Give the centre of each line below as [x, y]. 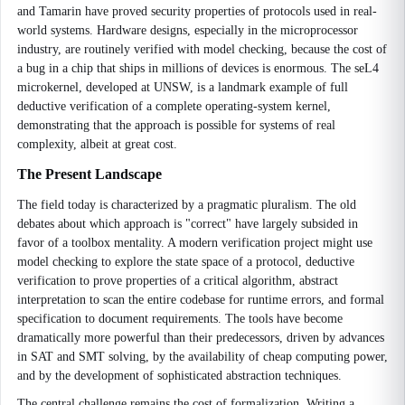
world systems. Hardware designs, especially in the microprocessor [188, 30]
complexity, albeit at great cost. [97, 144]
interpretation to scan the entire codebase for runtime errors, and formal [201, 300]
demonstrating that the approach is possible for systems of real [176, 125]
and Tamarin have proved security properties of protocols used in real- [197, 11]
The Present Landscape [89, 174]
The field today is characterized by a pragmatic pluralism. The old [187, 205]
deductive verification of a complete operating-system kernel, [174, 106]
